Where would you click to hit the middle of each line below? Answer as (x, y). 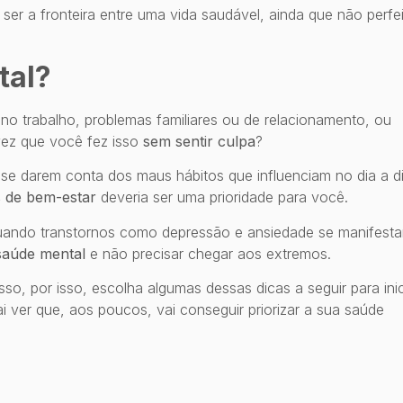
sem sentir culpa (199, 141)
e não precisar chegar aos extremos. (208, 253)
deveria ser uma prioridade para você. (222, 197)
